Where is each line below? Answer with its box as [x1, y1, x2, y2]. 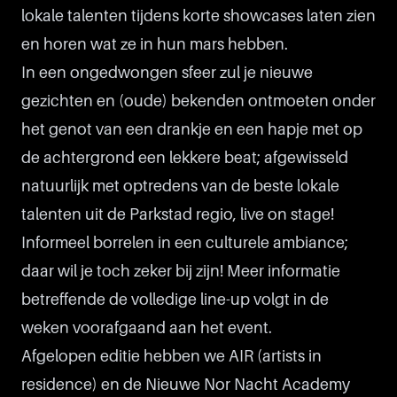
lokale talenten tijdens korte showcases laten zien [21, 7, 376, 25]
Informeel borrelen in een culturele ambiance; [21, 234, 348, 252]
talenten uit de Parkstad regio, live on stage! [21, 206, 334, 223]
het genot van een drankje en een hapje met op [21, 121, 362, 138]
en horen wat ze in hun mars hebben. [21, 35, 288, 53]
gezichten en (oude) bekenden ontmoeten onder [21, 92, 376, 110]
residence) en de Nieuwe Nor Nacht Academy [21, 376, 350, 393]
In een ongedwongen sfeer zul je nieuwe [21, 64, 313, 82]
